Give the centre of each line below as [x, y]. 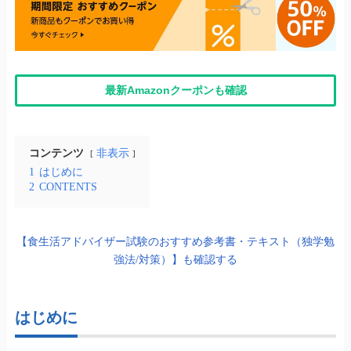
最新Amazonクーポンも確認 [175, 90]
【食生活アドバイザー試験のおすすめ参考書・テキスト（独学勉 [175, 241]
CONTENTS [68, 186]
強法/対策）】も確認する [175, 259]
